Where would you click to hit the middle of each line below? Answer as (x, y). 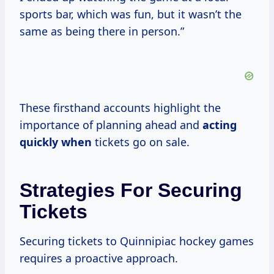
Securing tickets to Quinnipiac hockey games (137, 241)
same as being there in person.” (102, 31)
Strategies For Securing (131, 191)
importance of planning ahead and (111, 125)
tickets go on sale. (141, 142)
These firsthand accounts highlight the (120, 108)
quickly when (56, 142)
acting (220, 125)
